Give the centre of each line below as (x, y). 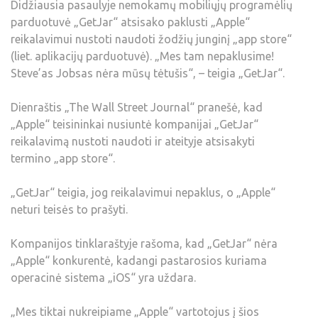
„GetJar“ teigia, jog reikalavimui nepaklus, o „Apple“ (143, 193)
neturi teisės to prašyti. (69, 210)
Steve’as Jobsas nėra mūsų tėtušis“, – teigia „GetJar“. (148, 73)
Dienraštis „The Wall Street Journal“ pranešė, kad (137, 108)
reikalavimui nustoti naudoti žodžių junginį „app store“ (151, 39)
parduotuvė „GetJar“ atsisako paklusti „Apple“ (130, 22)
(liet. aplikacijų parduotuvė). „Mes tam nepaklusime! (142, 56)
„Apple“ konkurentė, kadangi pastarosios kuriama (139, 261)
